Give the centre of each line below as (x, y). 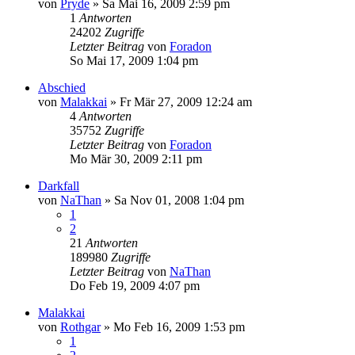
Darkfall (59, 186)
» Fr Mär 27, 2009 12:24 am (179, 102)
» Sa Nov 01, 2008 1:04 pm (173, 200)
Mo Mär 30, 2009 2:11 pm (136, 159)
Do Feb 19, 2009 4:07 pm (135, 286)
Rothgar (80, 327)
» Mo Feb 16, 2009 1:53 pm (173, 327)
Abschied (62, 88)
